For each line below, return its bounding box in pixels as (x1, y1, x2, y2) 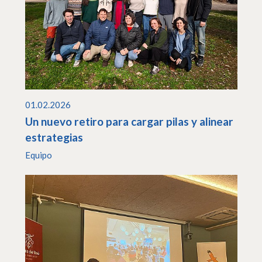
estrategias (25, 130, 83, 144)
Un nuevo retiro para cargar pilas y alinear (25, 114, 233, 128)
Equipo (25, 150, 52, 161)
